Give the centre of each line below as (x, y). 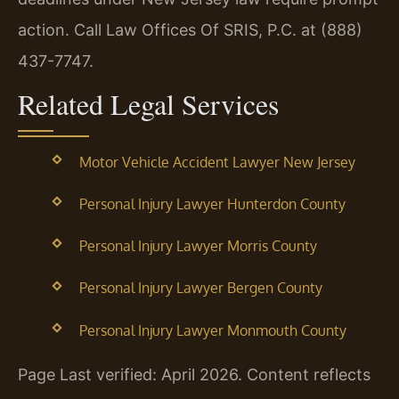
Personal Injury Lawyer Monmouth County (212, 330)
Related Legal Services (148, 103)
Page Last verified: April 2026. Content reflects (194, 374)
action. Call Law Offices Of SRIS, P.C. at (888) (190, 30)
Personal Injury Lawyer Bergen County (200, 288)
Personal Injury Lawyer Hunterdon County (212, 204)
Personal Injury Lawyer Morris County (198, 246)
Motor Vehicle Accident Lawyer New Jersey (217, 162)
